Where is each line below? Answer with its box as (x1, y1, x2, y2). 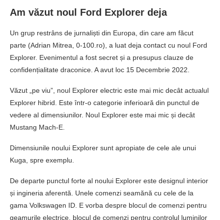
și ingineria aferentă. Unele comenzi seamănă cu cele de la (10, 189, 193, 197)
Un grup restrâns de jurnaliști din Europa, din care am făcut (10, 29, 193, 37)
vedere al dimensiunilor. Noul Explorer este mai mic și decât (10, 111, 195, 119)
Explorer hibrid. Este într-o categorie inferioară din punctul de (10, 99, 199, 107)
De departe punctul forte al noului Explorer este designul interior (10, 177, 208, 185)
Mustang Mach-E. (10, 123, 65, 132)
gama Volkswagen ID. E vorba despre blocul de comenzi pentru (10, 201, 207, 210)
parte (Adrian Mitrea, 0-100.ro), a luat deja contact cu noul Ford (10, 41, 207, 50)
